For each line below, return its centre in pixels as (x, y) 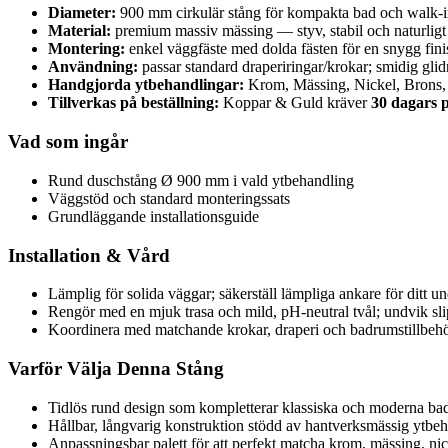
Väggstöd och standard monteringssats (169, 198)
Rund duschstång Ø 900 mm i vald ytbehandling (201, 180)
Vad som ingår (68, 142)
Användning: (93, 67)
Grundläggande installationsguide (153, 216)
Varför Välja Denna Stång (116, 369)
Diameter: (82, 13)
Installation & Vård (89, 255)
